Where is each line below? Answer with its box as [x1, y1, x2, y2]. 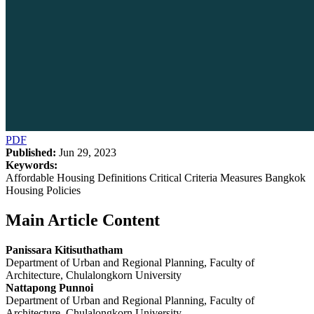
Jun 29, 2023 [56, 146, 116, 158]
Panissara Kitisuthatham [6, 243, 123, 256]
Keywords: [6, 158, 57, 171]
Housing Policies [6, 184, 81, 196]
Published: [6, 146, 56, 158]
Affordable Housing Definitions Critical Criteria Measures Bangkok [6, 171, 306, 184]
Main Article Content [6, 210, 160, 229]
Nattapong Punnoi [6, 281, 93, 294]
